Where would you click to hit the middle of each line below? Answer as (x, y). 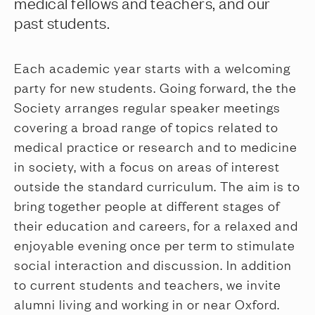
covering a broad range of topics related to (146, 127)
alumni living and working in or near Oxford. (147, 304)
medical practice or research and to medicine (156, 146)
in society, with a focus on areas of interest (147, 166)
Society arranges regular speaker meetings (147, 107)
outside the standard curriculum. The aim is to (157, 186)
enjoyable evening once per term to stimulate (155, 245)
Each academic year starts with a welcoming (152, 67)
